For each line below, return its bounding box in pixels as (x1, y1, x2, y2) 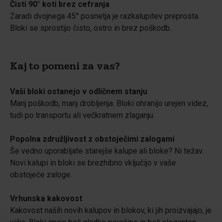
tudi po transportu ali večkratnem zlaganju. (10, 111, 155, 120)
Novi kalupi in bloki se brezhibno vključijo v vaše (10, 158, 176, 167)
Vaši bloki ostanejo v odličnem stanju (10, 87, 147, 96)
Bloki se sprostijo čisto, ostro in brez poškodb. (10, 23, 171, 33)
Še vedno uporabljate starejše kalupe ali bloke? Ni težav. (10, 146, 204, 156)
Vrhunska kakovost (10, 194, 82, 203)
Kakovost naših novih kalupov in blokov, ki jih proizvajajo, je (10, 206, 212, 215)
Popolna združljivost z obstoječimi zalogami (10, 134, 174, 144)
